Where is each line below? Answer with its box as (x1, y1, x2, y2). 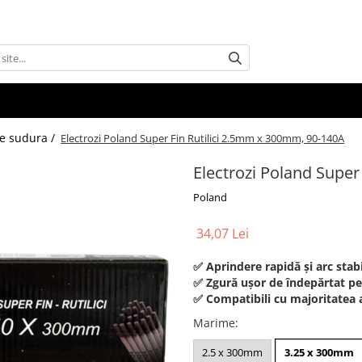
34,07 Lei (196, 225, 249, 243)
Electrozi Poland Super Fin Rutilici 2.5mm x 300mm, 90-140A (61, 131, 344, 146)
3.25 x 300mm (284, 345, 354, 360)
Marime (193, 315, 235, 331)
